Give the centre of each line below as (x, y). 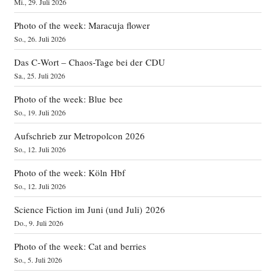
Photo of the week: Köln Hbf (69, 172)
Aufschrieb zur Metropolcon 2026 (79, 135)
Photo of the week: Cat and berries (80, 246)
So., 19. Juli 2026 (40, 112)
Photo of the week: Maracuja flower (82, 25)
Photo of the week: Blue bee (68, 99)
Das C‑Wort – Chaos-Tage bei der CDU (89, 62)
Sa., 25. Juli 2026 (39, 75)
